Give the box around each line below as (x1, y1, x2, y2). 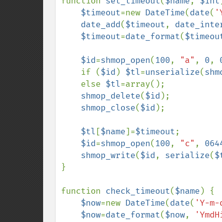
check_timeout (106, 186, 170, 196)
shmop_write (81, 150, 135, 161)
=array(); (120, 79, 165, 89)
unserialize (145, 67, 200, 77)
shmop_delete (81, 91, 140, 101)
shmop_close (81, 103, 135, 113)
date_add (81, 19, 120, 30)
